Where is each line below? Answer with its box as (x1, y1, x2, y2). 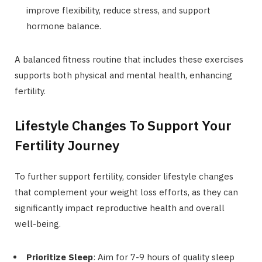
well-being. (15, 218, 61, 229)
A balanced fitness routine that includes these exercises (15, 53, 243, 65)
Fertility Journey (15, 136, 119, 154)
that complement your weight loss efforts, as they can (15, 186, 238, 198)
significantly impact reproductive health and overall (15, 202, 225, 213)
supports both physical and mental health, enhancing (15, 69, 232, 81)
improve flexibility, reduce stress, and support (26, 4, 211, 16)
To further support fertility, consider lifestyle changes (15, 170, 233, 182)
